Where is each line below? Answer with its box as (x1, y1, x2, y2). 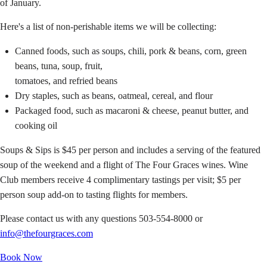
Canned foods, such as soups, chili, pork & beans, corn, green (15, 45, 247, 56)
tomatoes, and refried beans (15, 75, 117, 86)
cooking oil (15, 120, 57, 131)
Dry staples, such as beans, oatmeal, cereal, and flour (15, 90, 213, 101)
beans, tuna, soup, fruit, (15, 60, 103, 71)
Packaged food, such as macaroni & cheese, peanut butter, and (15, 105, 249, 116)
